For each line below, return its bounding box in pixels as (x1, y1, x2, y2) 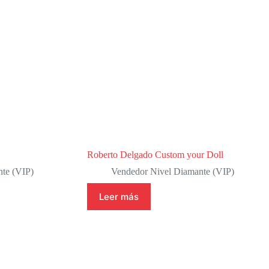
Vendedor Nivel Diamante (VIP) (110, 166, 234, 177)
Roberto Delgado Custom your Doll (86, 149, 223, 160)
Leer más (98, 190, 139, 202)
